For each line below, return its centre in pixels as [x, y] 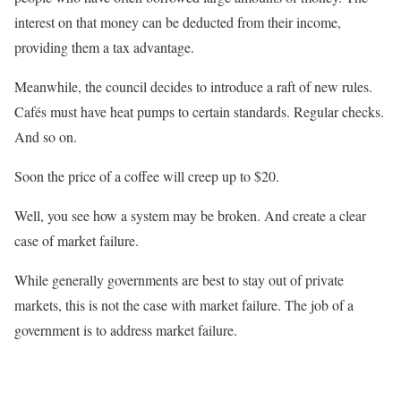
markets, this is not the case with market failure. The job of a [184, 305]
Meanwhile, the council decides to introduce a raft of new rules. [193, 87]
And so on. [46, 137]
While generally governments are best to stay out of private [179, 280]
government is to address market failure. [126, 330]
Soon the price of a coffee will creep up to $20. [147, 176]
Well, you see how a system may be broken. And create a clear [190, 216]
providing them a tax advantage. [104, 47]
